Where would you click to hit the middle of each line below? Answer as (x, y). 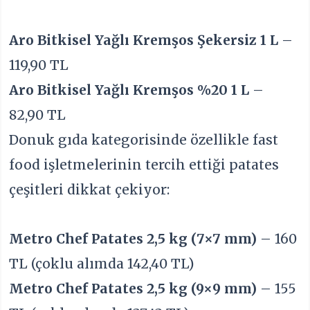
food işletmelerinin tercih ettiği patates (144, 165)
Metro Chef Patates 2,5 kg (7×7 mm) (133, 238)
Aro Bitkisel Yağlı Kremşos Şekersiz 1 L (144, 40)
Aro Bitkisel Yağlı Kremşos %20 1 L (129, 90)
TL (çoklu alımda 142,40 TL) (102, 263)
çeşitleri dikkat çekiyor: (90, 190)
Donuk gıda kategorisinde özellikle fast (144, 140)
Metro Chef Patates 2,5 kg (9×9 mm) (133, 288)
